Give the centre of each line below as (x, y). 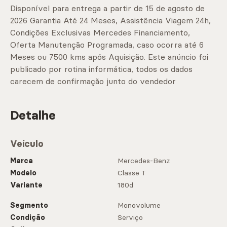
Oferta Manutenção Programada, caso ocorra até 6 (107, 45)
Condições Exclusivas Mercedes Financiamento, (100, 33)
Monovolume (139, 205)
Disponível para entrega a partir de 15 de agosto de (107, 8)
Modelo (23, 173)
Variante (26, 185)
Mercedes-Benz (144, 161)
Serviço (130, 218)
